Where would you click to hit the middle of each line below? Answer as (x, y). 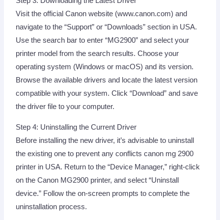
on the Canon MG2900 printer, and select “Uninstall (97, 180)
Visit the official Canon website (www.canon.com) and (102, 14)
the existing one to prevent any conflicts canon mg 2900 (105, 153)
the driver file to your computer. (65, 107)
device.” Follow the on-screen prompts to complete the (103, 193)
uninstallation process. (52, 206)
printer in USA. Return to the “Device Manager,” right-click (108, 167)
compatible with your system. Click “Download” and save (107, 94)
